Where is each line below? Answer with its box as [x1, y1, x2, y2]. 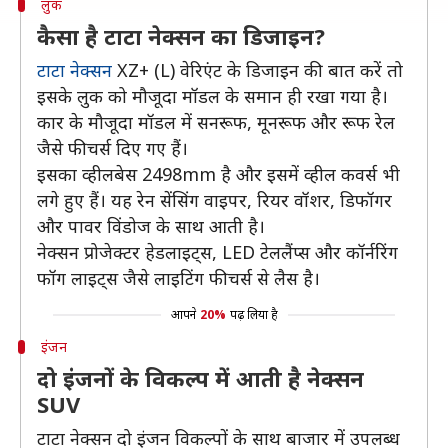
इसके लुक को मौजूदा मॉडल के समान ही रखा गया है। [37, 84, 388, 108]
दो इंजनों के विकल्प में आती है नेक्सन [37, 363, 364, 393]
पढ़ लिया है [229, 306, 278, 323]
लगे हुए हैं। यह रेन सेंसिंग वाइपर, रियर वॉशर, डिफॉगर [37, 188, 392, 212]
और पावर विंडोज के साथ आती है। [37, 214, 265, 238]
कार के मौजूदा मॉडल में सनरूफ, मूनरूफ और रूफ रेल [37, 110, 395, 134]
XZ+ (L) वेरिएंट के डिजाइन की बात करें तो [112, 58, 403, 82]
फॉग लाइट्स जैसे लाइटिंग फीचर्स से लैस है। [37, 266, 320, 290]
